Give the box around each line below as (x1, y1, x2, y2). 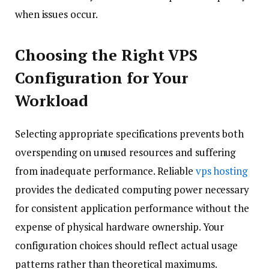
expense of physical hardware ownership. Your (15, 219, 225, 234)
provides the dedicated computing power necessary (15, 182, 249, 196)
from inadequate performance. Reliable (15, 163, 196, 178)
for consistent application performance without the (15, 201, 249, 215)
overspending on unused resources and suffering (15, 145, 236, 159)
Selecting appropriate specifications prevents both (15, 126, 244, 141)
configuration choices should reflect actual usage (15, 238, 238, 252)
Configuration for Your (15, 68, 189, 88)
